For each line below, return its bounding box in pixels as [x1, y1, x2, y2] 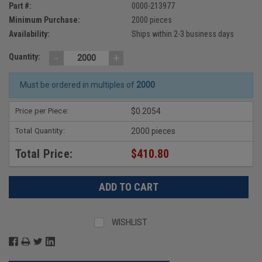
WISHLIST [112, 217, 148, 227]
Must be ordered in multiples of [19, 80, 136, 90]
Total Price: [15, 146, 73, 161]
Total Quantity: [15, 126, 65, 135]
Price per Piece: [15, 106, 68, 115]
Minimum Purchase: [9, 15, 80, 25]
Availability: [9, 29, 50, 39]
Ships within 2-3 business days [131, 29, 234, 39]
